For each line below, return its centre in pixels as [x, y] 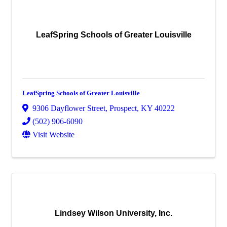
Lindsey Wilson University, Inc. [113, 213]
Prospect [123, 108]
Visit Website [53, 134]
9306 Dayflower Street [69, 108]
